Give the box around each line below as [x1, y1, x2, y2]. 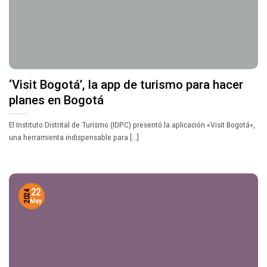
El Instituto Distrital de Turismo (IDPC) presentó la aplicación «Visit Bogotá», [9, 119, 255, 129]
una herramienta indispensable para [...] [9, 132, 139, 142]
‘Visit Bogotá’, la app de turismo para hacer [9, 77, 243, 92]
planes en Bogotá [9, 93, 104, 108]
